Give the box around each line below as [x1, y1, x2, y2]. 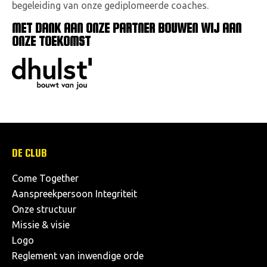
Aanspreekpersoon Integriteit [12, 188, 137, 200]
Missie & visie [12, 219, 70, 231]
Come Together [12, 173, 79, 184]
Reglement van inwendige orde [12, 250, 144, 262]
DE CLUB [12, 146, 47, 160]
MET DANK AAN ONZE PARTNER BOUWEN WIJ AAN [12, 21, 241, 36]
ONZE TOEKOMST [12, 34, 91, 49]
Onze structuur [12, 204, 76, 215]
